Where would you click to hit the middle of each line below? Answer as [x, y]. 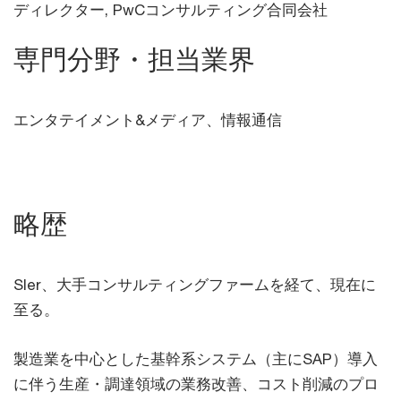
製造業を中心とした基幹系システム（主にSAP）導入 [196, 359]
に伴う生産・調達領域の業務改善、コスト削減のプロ [196, 384]
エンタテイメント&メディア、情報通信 [148, 120]
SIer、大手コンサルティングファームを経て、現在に [195, 285]
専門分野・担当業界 [134, 60]
